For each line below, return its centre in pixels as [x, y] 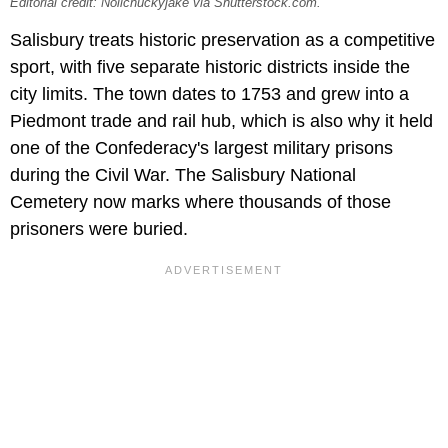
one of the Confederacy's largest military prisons [201, 147]
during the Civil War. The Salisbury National [183, 174]
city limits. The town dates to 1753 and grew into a [209, 93]
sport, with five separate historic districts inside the [210, 66]
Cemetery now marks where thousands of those [200, 201]
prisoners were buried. [99, 228]
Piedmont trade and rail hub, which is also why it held [221, 120]
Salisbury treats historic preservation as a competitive [222, 39]
